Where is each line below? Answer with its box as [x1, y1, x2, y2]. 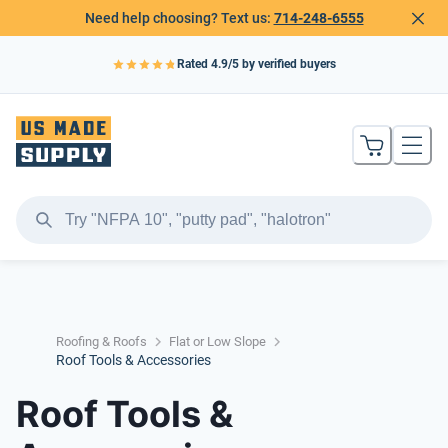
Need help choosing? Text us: [84, 9, 274, 26]
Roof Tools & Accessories [56, 352, 211, 368]
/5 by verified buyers [228, 57, 336, 71]
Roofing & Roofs [56, 334, 147, 349]
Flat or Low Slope [169, 334, 266, 349]
